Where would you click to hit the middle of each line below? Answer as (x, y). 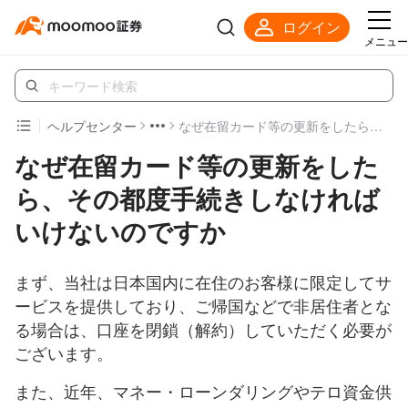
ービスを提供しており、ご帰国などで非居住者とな (203, 305)
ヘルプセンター (92, 126)
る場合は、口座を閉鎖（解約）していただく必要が (203, 329)
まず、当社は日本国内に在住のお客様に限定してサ (203, 281)
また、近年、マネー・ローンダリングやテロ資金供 (203, 391)
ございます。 (64, 352)
